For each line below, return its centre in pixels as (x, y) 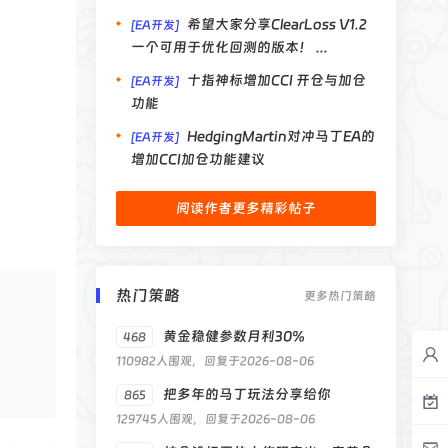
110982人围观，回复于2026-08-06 (215, 361)
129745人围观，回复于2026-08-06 (215, 419)
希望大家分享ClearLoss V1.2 (277, 24)
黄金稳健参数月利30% (234, 336)
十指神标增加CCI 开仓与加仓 (276, 80)
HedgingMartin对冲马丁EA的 (281, 136)
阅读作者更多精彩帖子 (246, 208)
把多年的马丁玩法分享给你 (247, 394)
